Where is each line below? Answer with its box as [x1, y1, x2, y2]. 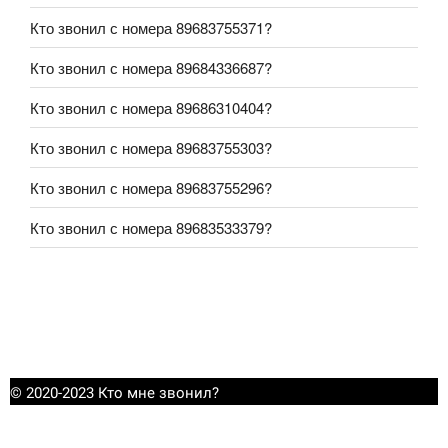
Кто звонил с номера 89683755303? [30, 136, 272, 158]
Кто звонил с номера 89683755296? [30, 176, 272, 198]
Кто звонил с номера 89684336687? [30, 56, 272, 78]
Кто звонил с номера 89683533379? [30, 216, 272, 238]
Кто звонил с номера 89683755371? [30, 16, 272, 38]
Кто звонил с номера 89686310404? [30, 96, 272, 118]
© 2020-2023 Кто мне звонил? [10, 384, 219, 403]
